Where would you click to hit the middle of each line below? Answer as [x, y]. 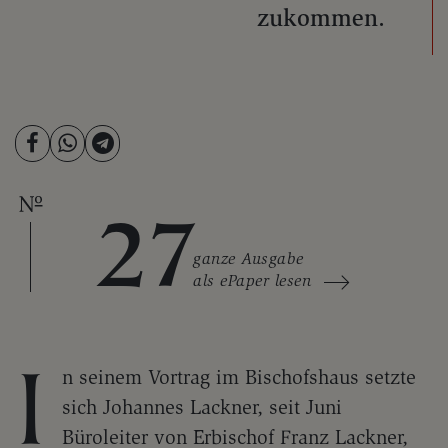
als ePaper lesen [252, 281]
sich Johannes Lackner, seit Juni [202, 407]
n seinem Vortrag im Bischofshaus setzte [239, 377]
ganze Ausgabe [248, 259]
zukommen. [324, 18]
